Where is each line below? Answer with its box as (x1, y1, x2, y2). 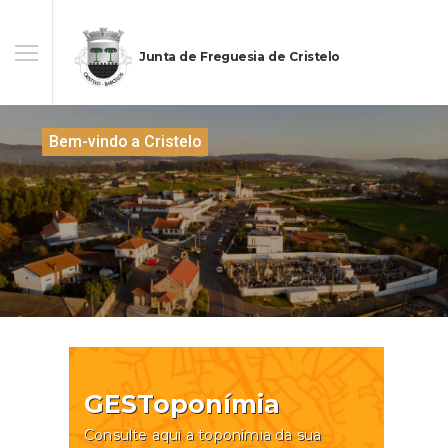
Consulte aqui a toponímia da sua (84, 426, 322, 444)
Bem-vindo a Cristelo (49, 132, 201, 151)
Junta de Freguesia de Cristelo (139, 49, 340, 65)
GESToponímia (84, 389, 294, 419)
